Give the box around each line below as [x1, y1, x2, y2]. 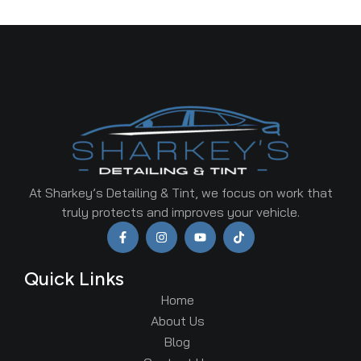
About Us [150, 313, 205, 330]
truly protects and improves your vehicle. [61, 204, 300, 221]
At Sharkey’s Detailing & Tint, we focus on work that [28, 185, 333, 201]
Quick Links [24, 267, 124, 291]
